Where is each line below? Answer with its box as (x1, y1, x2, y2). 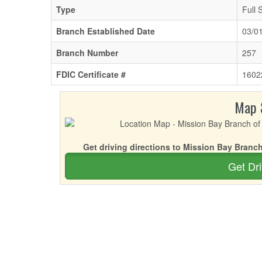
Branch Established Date (56, 25, 155, 37)
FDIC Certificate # (56, 68, 126, 80)
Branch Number (56, 47, 118, 58)
